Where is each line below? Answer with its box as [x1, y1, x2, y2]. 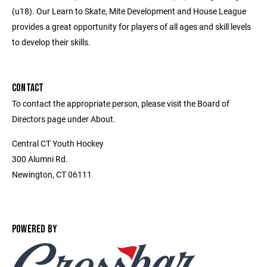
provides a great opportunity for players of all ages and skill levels [12, 21, 251, 32]
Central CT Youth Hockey [12, 138, 104, 149]
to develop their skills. [12, 36, 91, 48]
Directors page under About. [12, 113, 116, 125]
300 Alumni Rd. [12, 153, 68, 164]
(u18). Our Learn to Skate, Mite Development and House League [12, 5, 246, 17]
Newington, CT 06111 [12, 169, 92, 180]
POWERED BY [12, 223, 58, 235]
